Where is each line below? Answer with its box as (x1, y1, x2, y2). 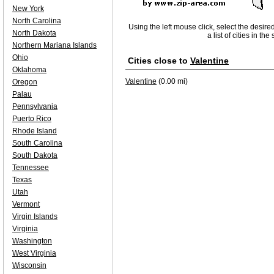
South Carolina (12, 139, 62, 147)
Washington (12, 237, 52, 245)
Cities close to (128, 56, 190, 65)
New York (12, 4, 44, 13)
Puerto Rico (12, 114, 51, 123)
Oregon (12, 78, 37, 86)
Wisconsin (12, 261, 46, 270)
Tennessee (12, 163, 49, 172)
